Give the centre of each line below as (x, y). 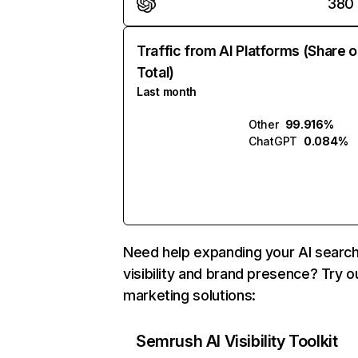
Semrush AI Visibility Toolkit (237, 341)
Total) (155, 72)
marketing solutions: (189, 295)
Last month (167, 91)
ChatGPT (273, 141)
